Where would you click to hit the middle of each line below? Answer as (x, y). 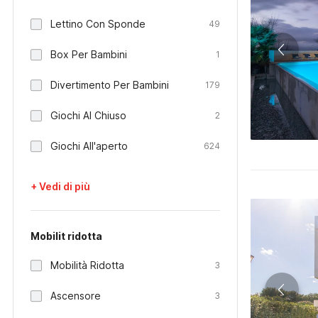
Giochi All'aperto (89, 146)
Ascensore (76, 296)
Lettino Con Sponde (98, 24)
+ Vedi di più (60, 186)
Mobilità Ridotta (87, 265)
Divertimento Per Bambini (110, 85)
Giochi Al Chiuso (88, 115)
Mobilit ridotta (66, 236)
